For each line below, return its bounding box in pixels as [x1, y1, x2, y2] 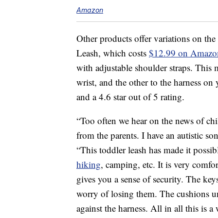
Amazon [76, 6, 103, 15]
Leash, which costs [76, 47, 149, 59]
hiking [76, 158, 101, 171]
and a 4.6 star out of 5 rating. [76, 91, 184, 103]
